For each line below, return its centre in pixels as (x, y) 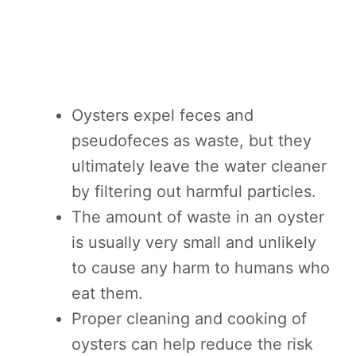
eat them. (107, 293)
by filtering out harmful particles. (194, 192)
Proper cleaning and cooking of (189, 319)
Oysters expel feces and (163, 115)
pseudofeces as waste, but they (192, 141)
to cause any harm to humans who (201, 268)
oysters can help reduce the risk (192, 344)
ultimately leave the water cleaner (199, 166)
